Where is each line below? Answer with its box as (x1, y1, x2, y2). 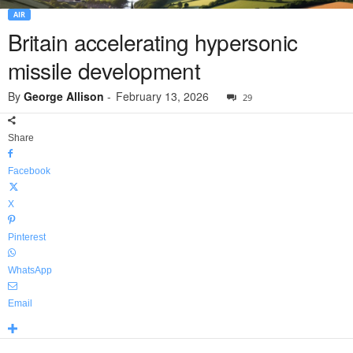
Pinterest (8, 232, 46, 243)
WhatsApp (8, 265, 52, 277)
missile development (8, 54, 201, 87)
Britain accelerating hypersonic (8, 26, 298, 58)
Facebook (8, 165, 50, 177)
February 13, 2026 (116, 88, 209, 105)
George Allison (24, 88, 104, 105)
